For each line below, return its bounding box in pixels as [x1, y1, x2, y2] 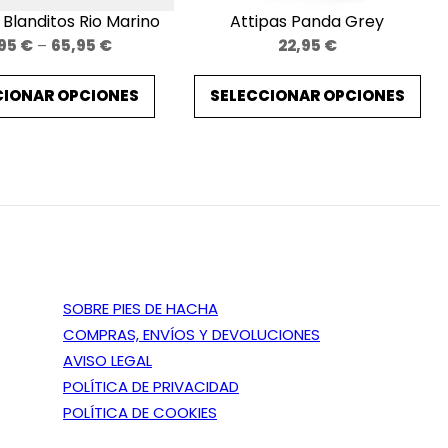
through [110, 111, 170, 133]
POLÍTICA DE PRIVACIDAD [63, 376, 240, 398]
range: [110, 59, 158, 81]
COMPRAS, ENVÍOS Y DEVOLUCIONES [63, 324, 321, 346]
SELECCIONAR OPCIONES [209, 85, 405, 107]
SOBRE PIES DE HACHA [63, 298, 219, 320]
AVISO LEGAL [63, 350, 153, 372]
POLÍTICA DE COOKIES [63, 402, 218, 424]
